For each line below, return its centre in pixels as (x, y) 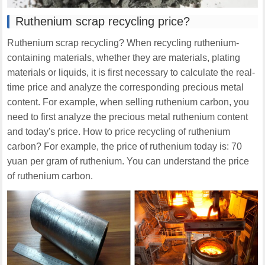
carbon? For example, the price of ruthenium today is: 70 (125, 147)
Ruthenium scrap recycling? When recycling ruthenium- (123, 43)
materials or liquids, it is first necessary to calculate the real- (131, 73)
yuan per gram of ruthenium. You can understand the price (128, 161)
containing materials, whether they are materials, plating (124, 58)
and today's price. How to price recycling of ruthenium (119, 132)
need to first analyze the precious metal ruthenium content (128, 117)
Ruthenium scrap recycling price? (103, 22)
